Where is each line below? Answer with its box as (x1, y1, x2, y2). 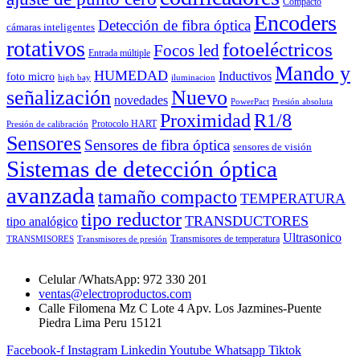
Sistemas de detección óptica (6, 155, 277, 182)
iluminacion (171, 72, 215, 82)
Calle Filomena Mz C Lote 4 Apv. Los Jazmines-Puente (39, 301, 321, 315)
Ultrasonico (283, 230, 342, 244)
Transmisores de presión (77, 234, 167, 243)
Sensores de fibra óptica (84, 136, 230, 153)
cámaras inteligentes (6, 20, 95, 33)
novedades (114, 92, 168, 107)
